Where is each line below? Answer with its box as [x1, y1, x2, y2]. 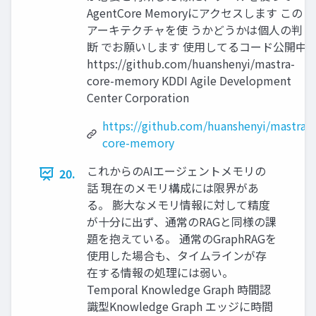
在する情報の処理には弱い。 [87, 264, 233, 281]
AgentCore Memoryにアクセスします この [87, 4, 303, 22]
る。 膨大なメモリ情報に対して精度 [87, 196, 270, 214]
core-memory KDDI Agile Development [87, 72, 291, 90]
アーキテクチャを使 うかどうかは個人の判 [87, 21, 303, 39]
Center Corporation [87, 89, 189, 107]
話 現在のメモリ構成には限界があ [87, 179, 259, 197]
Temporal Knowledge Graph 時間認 [87, 281, 271, 298]
